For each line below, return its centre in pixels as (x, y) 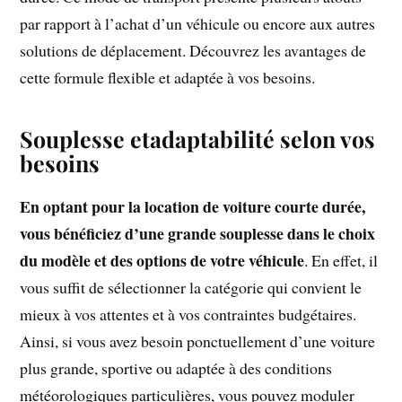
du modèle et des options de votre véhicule (162, 261)
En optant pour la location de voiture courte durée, (193, 207)
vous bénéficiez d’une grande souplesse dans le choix (198, 234)
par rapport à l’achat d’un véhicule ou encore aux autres (198, 24)
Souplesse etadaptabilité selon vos (198, 139)
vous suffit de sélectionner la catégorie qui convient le (191, 288)
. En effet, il (341, 261)
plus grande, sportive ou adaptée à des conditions (176, 368)
